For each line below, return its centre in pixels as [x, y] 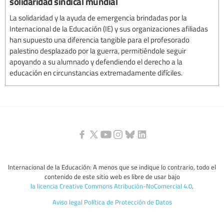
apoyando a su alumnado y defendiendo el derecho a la [96, 61]
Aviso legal [67, 202]
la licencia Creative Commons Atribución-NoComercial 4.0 [111, 186]
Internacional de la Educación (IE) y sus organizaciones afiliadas [109, 28]
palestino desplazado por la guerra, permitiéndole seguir [98, 50]
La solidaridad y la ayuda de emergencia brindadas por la [98, 17]
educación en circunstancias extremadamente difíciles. [96, 72]
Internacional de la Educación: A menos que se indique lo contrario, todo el [112, 167]
